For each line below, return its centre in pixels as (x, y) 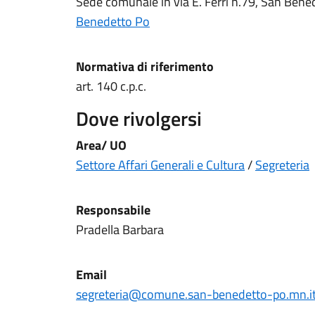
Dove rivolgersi (139, 118)
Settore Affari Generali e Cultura (160, 165)
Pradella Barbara (120, 230)
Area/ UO (101, 145)
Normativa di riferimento (145, 66)
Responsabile (113, 210)
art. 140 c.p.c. (111, 86)
